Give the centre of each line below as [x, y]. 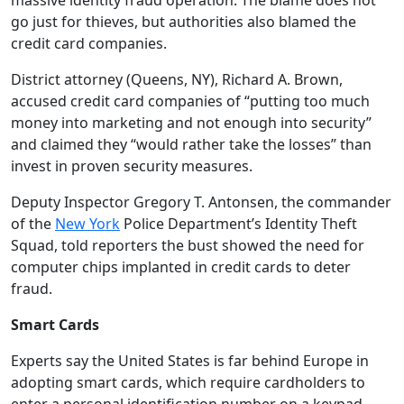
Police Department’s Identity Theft [239, 224]
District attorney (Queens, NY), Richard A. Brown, [177, 79]
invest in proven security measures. [132, 166]
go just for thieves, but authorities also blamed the [184, 22]
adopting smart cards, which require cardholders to [188, 382]
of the [33, 224]
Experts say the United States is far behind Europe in [190, 361]
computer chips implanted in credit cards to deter [181, 267]
